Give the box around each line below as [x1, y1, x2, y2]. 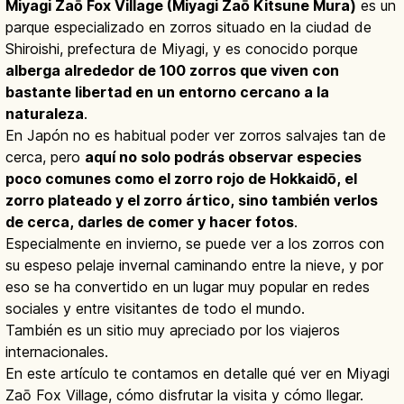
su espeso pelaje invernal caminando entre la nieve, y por [5, 255, 383, 274]
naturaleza [5, 104, 84, 123]
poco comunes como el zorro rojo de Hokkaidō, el [5, 169, 357, 188]
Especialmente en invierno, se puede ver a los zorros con [5, 234, 384, 252]
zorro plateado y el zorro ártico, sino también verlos [5, 190, 378, 209]
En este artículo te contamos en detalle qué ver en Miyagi [5, 363, 390, 382]
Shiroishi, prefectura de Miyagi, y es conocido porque [5, 39, 358, 58]
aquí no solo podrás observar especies [85, 147, 362, 166]
